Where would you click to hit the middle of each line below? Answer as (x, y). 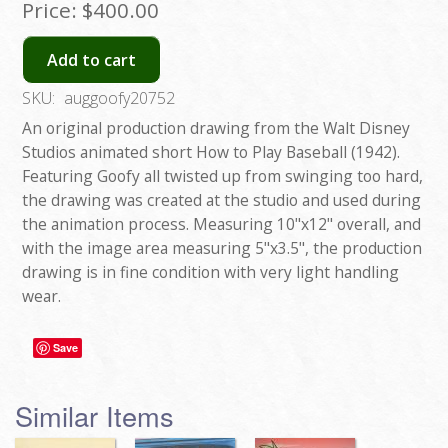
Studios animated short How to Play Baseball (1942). (211, 152)
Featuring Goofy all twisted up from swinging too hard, (222, 176)
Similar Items (94, 415)
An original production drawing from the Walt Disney (216, 128)
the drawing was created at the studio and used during (221, 200)
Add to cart (91, 59)
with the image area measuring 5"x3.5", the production (222, 248)
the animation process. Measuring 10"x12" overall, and (221, 224)
